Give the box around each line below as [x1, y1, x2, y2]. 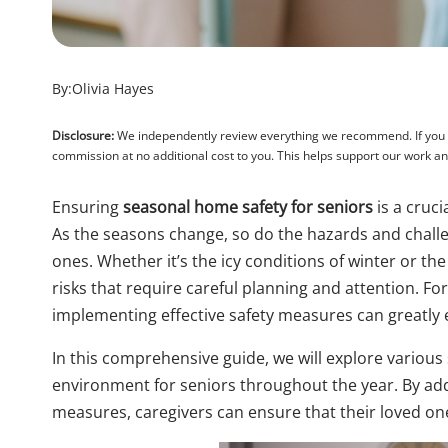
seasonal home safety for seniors [123, 196, 373, 218]
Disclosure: [52, 127, 114, 144]
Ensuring [52, 196, 123, 218]
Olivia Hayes [72, 79, 154, 98]
